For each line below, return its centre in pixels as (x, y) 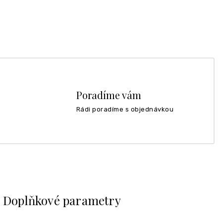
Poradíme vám (109, 95)
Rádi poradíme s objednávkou (125, 109)
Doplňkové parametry (62, 200)
